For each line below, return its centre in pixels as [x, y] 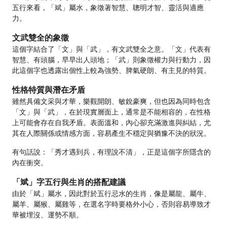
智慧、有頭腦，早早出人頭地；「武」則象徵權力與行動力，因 [111, 60]
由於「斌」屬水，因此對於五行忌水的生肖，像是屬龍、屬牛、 [111, 194]
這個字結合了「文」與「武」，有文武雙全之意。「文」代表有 [111, 49]
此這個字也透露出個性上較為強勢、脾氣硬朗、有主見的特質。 [111, 70]
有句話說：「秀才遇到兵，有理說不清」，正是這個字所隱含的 [111, 152]
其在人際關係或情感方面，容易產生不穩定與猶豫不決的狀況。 [111, 133]
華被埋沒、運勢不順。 [48, 215]
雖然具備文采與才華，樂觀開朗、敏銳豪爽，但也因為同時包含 [111, 101]
